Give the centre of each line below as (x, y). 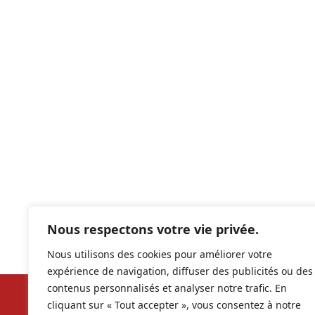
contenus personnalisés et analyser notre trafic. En (167, 288)
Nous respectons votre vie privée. (153, 229)
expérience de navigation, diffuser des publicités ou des (180, 271)
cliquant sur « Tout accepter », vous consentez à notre (174, 305)
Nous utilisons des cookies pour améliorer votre (160, 254)
